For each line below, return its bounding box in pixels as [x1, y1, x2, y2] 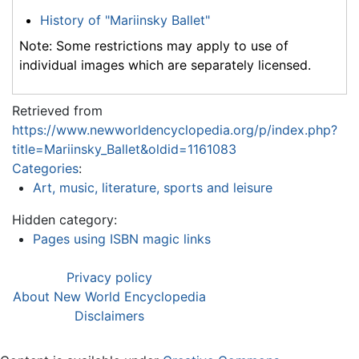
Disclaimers [75, 308, 144, 325]
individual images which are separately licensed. [19, 57, 311, 74]
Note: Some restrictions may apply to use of [19, 38, 288, 54]
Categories [12, 160, 79, 177]
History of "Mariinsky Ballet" [39, 12, 210, 29]
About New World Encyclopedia [13, 288, 206, 305]
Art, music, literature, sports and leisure [32, 179, 272, 196]
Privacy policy [67, 269, 152, 286]
